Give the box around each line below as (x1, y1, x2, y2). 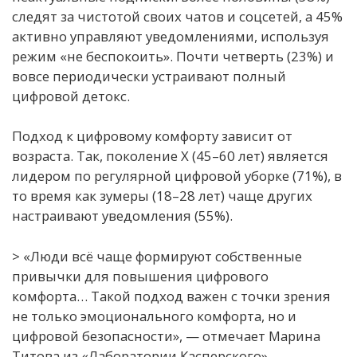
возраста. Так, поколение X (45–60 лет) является (12, 147, 328, 166)
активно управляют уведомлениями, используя (12, 27, 329, 46)
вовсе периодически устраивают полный (12, 67, 286, 86)
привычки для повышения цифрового (12, 266, 269, 285)
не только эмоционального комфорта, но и (12, 306, 296, 325)
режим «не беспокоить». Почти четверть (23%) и (12, 47, 334, 66)
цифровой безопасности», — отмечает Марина (12, 326, 320, 345)
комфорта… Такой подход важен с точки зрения (12, 286, 331, 305)
